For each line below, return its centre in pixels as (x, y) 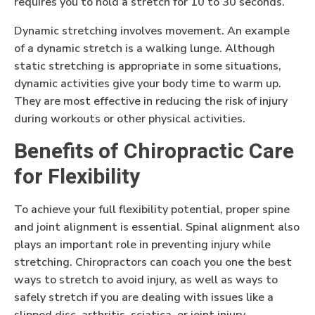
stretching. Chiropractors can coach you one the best (153, 263)
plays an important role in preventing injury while (142, 245)
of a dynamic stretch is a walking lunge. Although (144, 49)
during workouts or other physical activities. (131, 119)
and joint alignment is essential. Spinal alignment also (157, 227)
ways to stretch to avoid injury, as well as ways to (146, 280)
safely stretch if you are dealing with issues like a (144, 298)
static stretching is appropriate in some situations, (148, 66)
